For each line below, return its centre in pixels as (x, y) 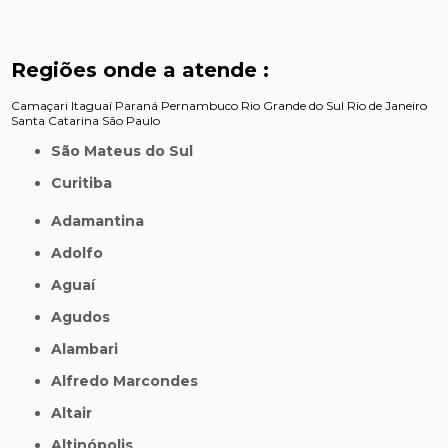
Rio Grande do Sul (293, 106)
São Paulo (131, 121)
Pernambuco (200, 106)
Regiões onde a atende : (140, 70)
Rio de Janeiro (387, 106)
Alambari (90, 349)
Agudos (86, 317)
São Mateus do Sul (127, 151)
